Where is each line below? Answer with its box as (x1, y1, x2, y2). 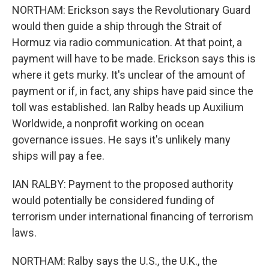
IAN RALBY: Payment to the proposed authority (12, 178, 234, 190)
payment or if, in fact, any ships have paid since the (12, 85, 253, 97)
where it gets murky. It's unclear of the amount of (12, 68, 246, 81)
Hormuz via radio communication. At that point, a (12, 36, 242, 49)
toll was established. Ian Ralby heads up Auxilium (12, 101, 244, 113)
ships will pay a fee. (12, 150, 104, 162)
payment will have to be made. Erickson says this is (12, 52, 256, 65)
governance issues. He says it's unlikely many (12, 133, 231, 146)
